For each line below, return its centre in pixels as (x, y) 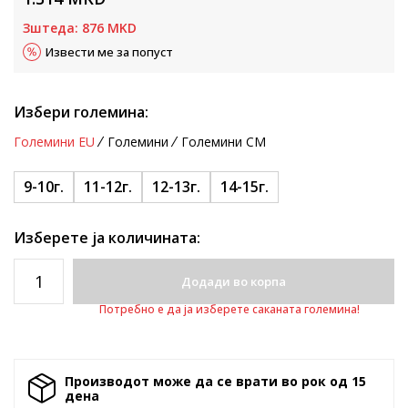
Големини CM (224, 142)
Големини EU (54, 142)
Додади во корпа (234, 281)
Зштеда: (52, 28)
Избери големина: (81, 112)
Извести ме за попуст (109, 52)
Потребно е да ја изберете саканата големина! (229, 309)
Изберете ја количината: (107, 238)
